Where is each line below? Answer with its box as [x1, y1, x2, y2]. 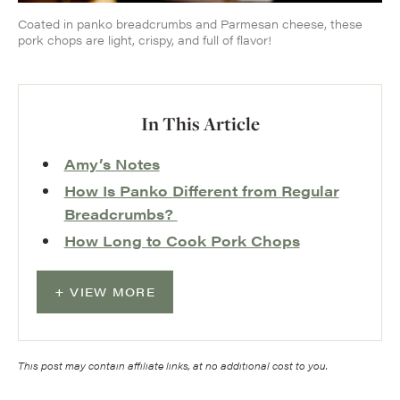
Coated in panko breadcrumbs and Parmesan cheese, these [18, 15, 362, 32]
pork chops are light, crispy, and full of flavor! [18, 31, 271, 48]
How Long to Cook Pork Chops [63, 230, 300, 251]
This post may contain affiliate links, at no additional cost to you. [18, 359, 328, 372]
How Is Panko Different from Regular [63, 180, 339, 201]
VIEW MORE [70, 283, 155, 300]
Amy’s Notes [63, 154, 160, 174]
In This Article [140, 111, 260, 136]
